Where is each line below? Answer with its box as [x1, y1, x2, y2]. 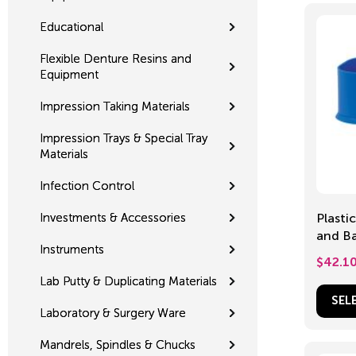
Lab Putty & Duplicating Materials [40, 273, 217, 288]
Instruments [40, 242, 104, 257]
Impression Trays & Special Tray [40, 130, 207, 145]
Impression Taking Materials [40, 99, 190, 114]
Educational [40, 19, 103, 34]
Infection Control [40, 178, 134, 193]
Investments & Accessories [40, 210, 186, 225]
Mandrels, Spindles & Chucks [40, 337, 195, 352]
